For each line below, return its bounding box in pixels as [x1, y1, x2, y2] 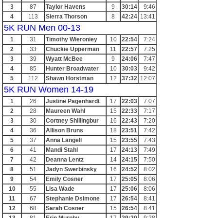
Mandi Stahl [46, 146, 78, 153]
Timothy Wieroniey [46, 36, 97, 43]
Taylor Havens [46, 3, 86, 10]
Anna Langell [46, 137, 82, 144]
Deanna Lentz [46, 156, 84, 163]
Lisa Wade [46, 185, 74, 192]
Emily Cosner [46, 176, 83, 182]
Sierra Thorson [46, 13, 87, 20]
